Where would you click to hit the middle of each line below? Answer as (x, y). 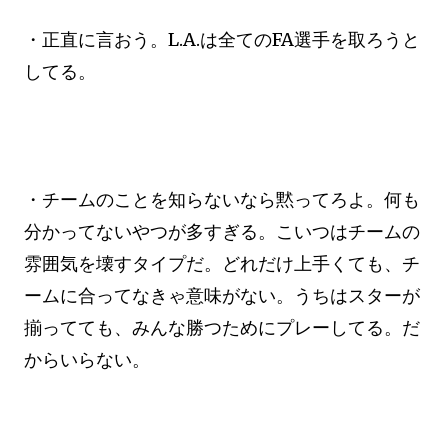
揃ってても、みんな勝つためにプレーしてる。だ (222, 327)
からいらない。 (87, 359)
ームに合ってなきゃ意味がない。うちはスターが (222, 295)
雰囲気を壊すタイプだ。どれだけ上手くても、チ (222, 263)
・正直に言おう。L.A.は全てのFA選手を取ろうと (222, 39)
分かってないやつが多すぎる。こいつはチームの (222, 231)
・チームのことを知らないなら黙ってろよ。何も (222, 199)
